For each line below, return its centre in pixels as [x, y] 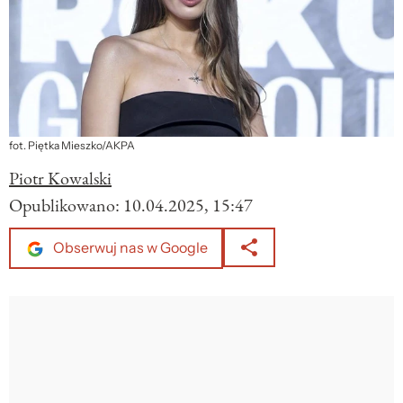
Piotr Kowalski [60, 179]
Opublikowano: [66, 206]
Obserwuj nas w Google [129, 248]
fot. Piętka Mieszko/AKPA [72, 146]
